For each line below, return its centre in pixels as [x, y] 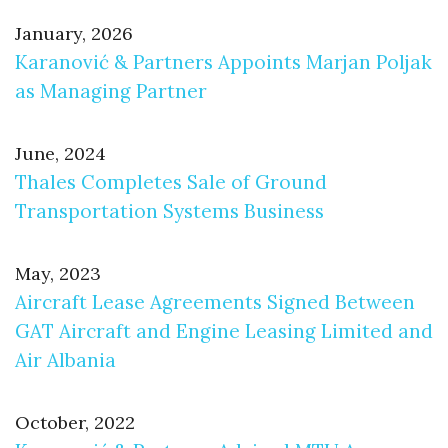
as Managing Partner [111, 90]
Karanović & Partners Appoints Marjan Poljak [223, 61]
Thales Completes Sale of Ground [171, 181]
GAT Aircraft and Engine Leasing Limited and [224, 330]
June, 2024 [60, 153]
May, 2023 [58, 273]
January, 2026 [74, 33]
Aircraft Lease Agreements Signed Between [215, 301]
